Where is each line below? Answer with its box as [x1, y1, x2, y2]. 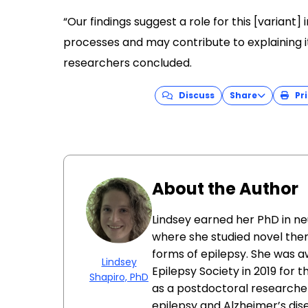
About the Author [152, 177, 298, 200]
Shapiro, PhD [89, 269, 148, 284]
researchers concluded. [63, 54, 192, 71]
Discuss [172, 89, 214, 101]
